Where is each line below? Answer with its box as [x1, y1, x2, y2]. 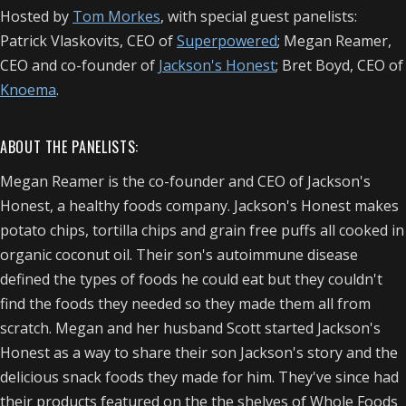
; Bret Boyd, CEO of [275, 54, 403, 75]
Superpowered [177, 30, 277, 51]
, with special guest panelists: [160, 5, 357, 26]
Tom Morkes [72, 5, 160, 26]
